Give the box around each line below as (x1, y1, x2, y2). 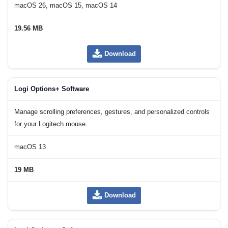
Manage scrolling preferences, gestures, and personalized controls (14, 108, 210, 116)
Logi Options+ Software (14, 85, 89, 93)
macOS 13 (14, 144, 46, 151)
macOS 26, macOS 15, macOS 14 (14, 2, 117, 9)
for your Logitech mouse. (14, 121, 88, 128)
